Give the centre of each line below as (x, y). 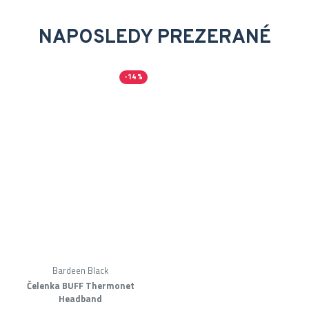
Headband (81, 299)
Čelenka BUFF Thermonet (80, 286)
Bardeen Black (81, 270)
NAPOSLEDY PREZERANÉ (154, 38)
